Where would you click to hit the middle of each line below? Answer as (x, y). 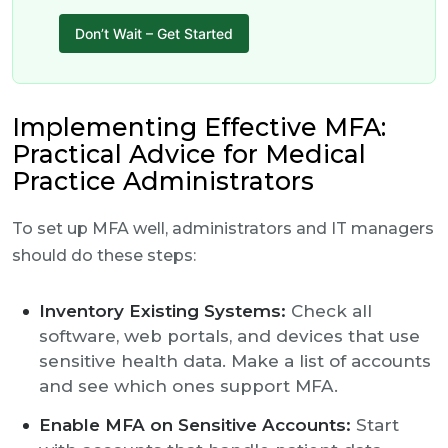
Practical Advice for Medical (189, 154)
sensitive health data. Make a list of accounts (235, 361)
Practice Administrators (163, 181)
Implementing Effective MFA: (199, 127)
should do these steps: (104, 255)
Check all (329, 311)
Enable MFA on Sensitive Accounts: (195, 425)
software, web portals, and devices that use (229, 336)
